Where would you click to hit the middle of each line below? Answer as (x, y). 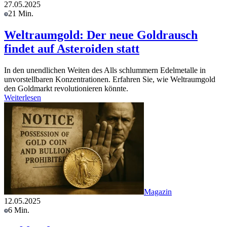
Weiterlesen (23, 97)
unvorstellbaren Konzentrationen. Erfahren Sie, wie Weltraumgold (110, 79)
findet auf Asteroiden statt (72, 48)
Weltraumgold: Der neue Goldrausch (101, 35)
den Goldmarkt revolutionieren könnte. (66, 88)
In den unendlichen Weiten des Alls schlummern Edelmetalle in (105, 70)
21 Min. (21, 13)
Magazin (158, 192)
